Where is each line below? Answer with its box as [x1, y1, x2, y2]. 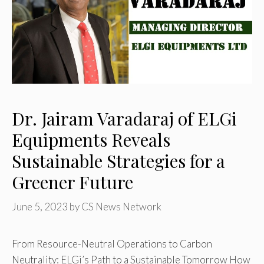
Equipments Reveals [12, 128, 170, 152]
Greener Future [12, 170, 133, 194]
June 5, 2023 [12, 200, 68, 213]
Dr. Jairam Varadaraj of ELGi [12, 107, 237, 131]
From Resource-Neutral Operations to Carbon [12, 237, 212, 250]
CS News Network [81, 200, 161, 213]
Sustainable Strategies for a [12, 149, 225, 173]
